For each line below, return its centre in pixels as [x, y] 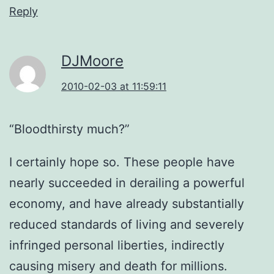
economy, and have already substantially [127, 203]
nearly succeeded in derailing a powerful [127, 183]
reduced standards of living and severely [127, 224]
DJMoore [92, 61]
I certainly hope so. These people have [122, 162]
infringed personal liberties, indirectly [117, 245]
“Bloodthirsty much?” [69, 129]
